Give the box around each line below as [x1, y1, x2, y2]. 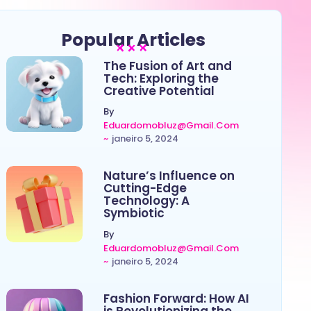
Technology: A [103, 192, 190, 210]
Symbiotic [103, 205, 165, 222]
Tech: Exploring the [103, 69, 219, 87]
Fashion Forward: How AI [103, 290, 249, 308]
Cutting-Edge [103, 180, 187, 197]
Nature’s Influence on [103, 167, 235, 185]
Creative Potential [103, 82, 215, 99]
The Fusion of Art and [103, 57, 232, 74]
